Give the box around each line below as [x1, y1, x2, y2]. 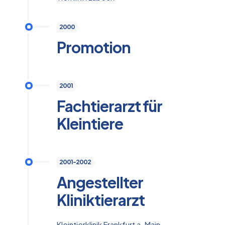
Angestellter [57, 172, 143, 192]
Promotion [57, 37, 131, 57]
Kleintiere [57, 114, 123, 133]
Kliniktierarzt [57, 190, 145, 209]
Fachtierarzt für [57, 96, 162, 116]
